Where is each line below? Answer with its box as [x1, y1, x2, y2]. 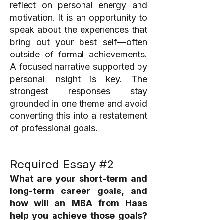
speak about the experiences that [10, 25, 147, 35]
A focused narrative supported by [10, 61, 147, 72]
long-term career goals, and [10, 186, 147, 196]
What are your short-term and [10, 173, 147, 184]
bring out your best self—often [10, 37, 147, 47]
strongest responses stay [10, 86, 147, 96]
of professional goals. [10, 123, 98, 133]
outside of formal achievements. [10, 49, 147, 59]
